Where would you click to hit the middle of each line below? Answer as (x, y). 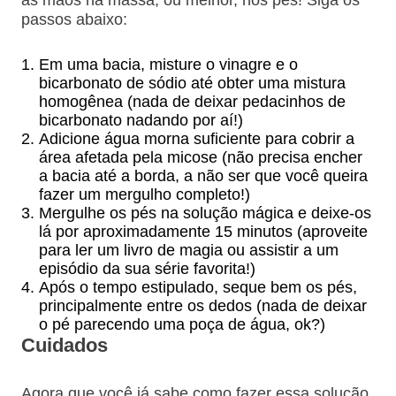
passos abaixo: (74, 19)
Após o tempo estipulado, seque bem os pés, (198, 287)
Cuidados (64, 345)
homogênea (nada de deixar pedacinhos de (192, 101)
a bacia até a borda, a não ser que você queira (203, 175)
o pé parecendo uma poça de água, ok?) (182, 324)
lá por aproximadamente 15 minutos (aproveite (203, 231)
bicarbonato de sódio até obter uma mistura (192, 83)
